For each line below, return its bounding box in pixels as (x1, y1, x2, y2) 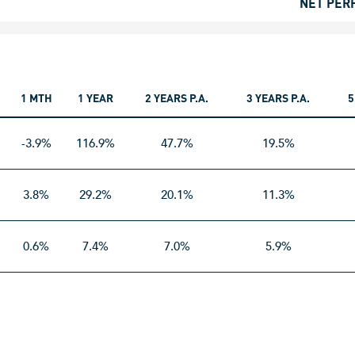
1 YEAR (77, 91, 113, 105)
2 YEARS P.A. (145, 91, 208, 105)
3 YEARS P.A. (246, 91, 310, 105)
